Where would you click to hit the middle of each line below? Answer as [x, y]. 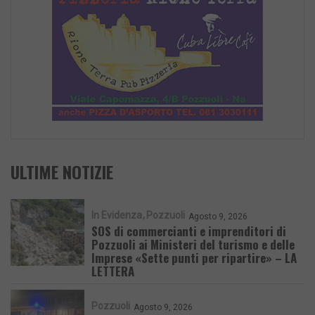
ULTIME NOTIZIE [62, 172]
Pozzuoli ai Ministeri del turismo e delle [193, 245]
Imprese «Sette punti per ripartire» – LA [194, 258]
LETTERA [113, 271]
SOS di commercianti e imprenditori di [189, 231]
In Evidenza [117, 216]
